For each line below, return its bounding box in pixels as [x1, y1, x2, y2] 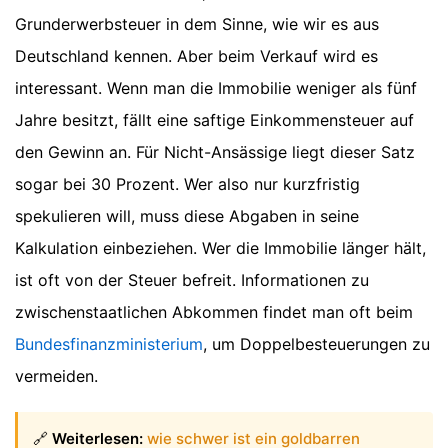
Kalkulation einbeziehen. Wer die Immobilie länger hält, [15, 237, 426, 258]
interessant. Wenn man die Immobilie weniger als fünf [15, 77, 417, 98]
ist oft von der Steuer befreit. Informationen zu [15, 269, 369, 290]
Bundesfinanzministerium [15, 333, 203, 354]
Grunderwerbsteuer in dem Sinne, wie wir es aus [15, 13, 379, 34]
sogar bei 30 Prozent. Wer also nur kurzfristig [15, 173, 360, 194]
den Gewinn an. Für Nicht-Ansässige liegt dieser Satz [15, 141, 415, 162]
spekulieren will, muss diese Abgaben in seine [15, 205, 359, 226]
